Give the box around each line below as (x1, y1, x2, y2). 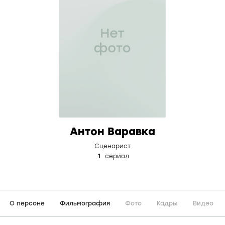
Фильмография (60, 200, 110, 207)
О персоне (10, 200, 45, 207)
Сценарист (94, 143, 131, 150)
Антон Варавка (70, 125, 155, 138)
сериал (103, 153, 129, 160)
